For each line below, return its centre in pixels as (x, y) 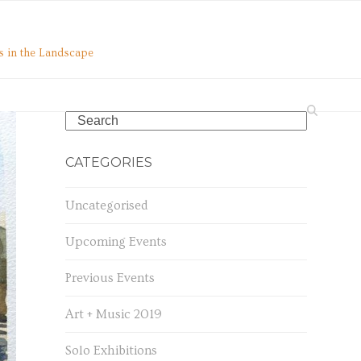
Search (83, 120)
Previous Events (110, 278)
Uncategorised (106, 205)
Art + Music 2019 (113, 314)
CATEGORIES (108, 162)
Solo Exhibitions (111, 351)
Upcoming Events (116, 242)
